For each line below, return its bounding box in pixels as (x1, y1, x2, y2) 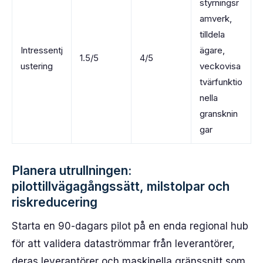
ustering (21, 60, 53, 72)
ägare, (200, 45, 225, 56)
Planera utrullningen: (12, 163, 131, 178)
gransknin (200, 108, 238, 119)
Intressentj (21, 45, 63, 56)
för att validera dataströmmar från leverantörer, (12, 238, 235, 249)
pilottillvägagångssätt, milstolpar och (12, 179, 230, 194)
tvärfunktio (200, 76, 242, 87)
